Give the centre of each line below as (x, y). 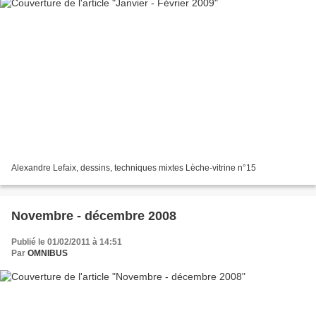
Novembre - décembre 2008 (94, 216)
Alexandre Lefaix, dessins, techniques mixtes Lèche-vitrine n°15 (134, 168)
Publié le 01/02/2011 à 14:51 (67, 242)
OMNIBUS (48, 254)
